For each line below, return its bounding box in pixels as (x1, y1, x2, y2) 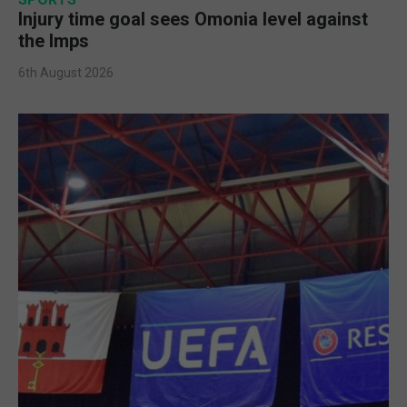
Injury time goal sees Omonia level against (18, 7, 368, 30)
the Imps (18, 29, 89, 52)
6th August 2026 (18, 65, 114, 80)
